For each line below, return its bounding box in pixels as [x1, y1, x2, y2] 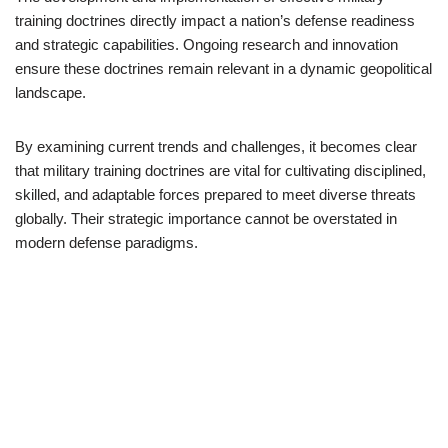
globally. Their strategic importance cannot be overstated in [15, 210, 397, 227]
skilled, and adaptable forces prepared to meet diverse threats [15, 186, 416, 203]
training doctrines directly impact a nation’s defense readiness [15, 12, 415, 29]
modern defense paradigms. [15, 234, 198, 251]
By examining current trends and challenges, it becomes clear [15, 138, 417, 155]
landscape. [15, 84, 86, 101]
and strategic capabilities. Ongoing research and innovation [15, 36, 398, 53]
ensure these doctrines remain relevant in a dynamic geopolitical [15, 60, 432, 77]
